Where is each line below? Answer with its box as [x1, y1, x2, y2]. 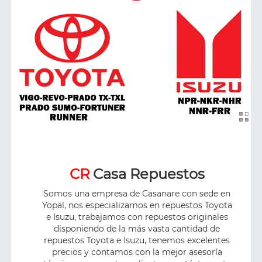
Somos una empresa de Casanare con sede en [43, 188, 230, 199]
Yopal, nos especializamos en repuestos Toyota [42, 199, 232, 211]
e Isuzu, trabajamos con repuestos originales [46, 211, 228, 222]
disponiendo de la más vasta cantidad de [54, 223, 220, 234]
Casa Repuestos [89, 165, 205, 182]
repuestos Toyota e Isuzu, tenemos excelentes [44, 235, 230, 246]
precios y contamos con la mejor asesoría [51, 246, 222, 257]
